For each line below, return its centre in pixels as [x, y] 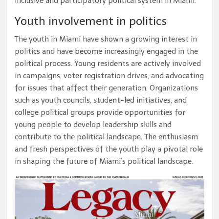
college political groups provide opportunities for [100, 112]
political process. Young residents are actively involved [108, 63]
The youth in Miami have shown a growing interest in [106, 39]
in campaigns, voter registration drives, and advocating [109, 76]
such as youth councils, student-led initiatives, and [101, 100]
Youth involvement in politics [91, 21]
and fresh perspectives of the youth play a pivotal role [109, 149]
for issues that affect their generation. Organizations [106, 88]
